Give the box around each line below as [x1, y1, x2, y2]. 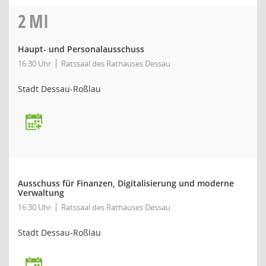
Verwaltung [18, 187, 64, 198]
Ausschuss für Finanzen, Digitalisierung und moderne [18, 178, 234, 189]
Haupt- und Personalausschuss [18, 43, 144, 55]
